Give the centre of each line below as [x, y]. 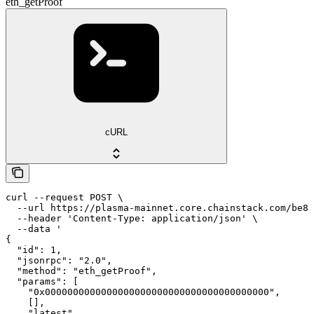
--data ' [34, 228]
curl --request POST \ [64, 197]
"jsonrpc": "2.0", [59, 260]
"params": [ [42, 281]
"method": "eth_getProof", [81, 271]
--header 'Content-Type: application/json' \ [132, 218]
